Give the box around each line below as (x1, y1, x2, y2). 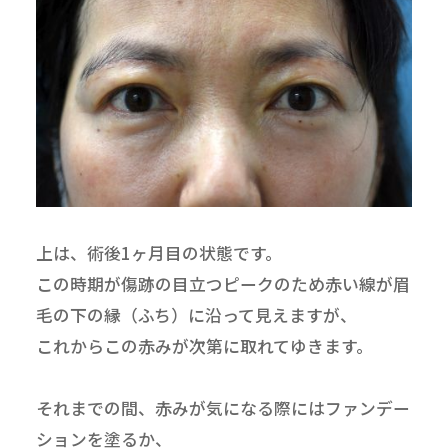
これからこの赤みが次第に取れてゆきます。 (35, 333, 373, 358)
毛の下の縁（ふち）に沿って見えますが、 (35, 302, 357, 327)
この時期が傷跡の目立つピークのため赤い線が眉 (35, 271, 410, 296)
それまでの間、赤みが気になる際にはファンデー (35, 395, 410, 420)
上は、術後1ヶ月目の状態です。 (35, 240, 282, 265)
